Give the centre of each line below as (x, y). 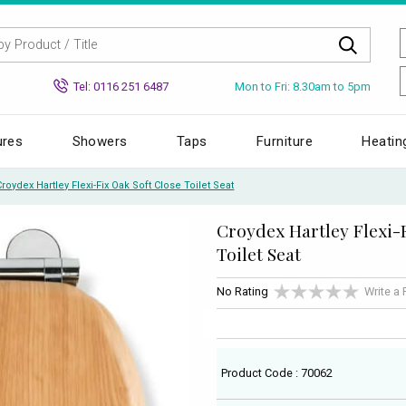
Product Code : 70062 (277, 372)
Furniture (285, 141)
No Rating (242, 292)
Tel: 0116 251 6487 (121, 86)
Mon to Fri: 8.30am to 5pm (303, 86)
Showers (100, 141)
